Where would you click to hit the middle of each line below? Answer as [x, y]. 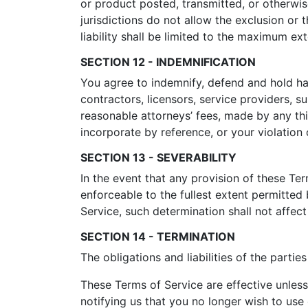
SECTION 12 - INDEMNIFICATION [168, 62]
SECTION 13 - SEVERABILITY [158, 157]
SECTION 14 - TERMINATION [158, 236]
